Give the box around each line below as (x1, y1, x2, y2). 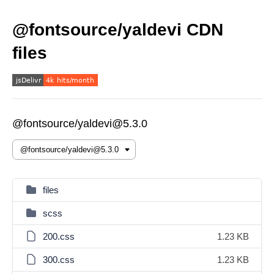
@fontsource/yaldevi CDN (12, 20, 223, 39)
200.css (43, 231, 75, 242)
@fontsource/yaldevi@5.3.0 (12, 117, 147, 130)
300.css (43, 254, 75, 265)
